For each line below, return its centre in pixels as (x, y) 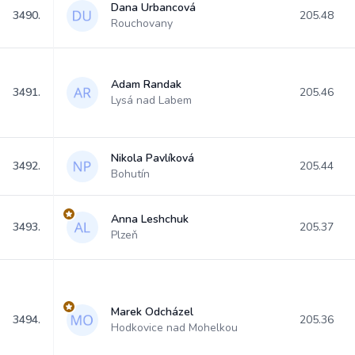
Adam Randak (146, 84)
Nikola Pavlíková (153, 158)
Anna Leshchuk (150, 219)
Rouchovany (142, 23)
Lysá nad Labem (151, 100)
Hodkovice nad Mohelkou (174, 328)
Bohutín (130, 174)
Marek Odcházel (152, 312)
